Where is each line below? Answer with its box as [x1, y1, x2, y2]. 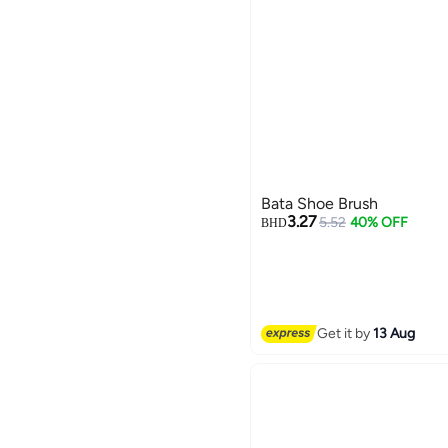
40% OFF [349, 213, 408, 231]
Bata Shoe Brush [261, 193, 378, 213]
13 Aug [373, 325, 416, 343]
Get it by [317, 325, 374, 343]
